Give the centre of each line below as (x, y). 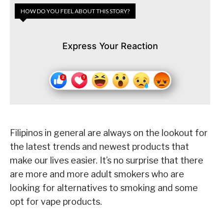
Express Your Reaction (110, 46)
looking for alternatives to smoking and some (104, 188)
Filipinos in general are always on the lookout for (109, 133)
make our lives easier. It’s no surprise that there (107, 161)
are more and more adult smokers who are (97, 174)
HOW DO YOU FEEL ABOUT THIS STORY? (75, 11)
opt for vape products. (56, 202)
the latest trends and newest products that (99, 147)
